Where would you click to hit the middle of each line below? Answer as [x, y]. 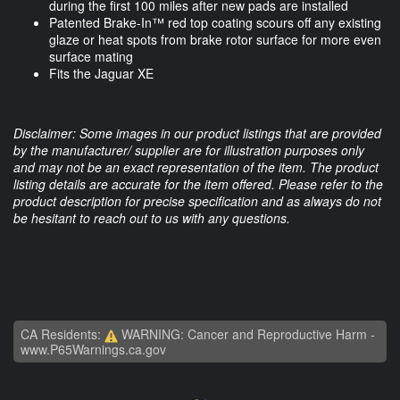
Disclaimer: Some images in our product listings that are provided [197, 133]
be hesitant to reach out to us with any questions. [152, 218]
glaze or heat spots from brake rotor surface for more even [215, 40]
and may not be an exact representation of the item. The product [196, 167]
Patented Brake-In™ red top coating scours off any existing [215, 23]
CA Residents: [62, 334]
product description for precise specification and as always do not [197, 201]
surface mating [91, 57]
